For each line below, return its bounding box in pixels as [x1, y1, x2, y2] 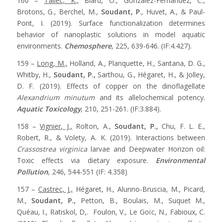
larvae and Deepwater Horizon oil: [87, 144, 206, 154]
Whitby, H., [16, 70, 54, 79]
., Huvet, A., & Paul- [139, 7, 206, 17]
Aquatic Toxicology [16, 104, 81, 113]
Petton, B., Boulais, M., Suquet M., [76, 195, 206, 205]
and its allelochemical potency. [95, 93, 206, 102]
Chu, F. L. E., [158, 121, 206, 131]
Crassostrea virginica [16, 144, 88, 154]
